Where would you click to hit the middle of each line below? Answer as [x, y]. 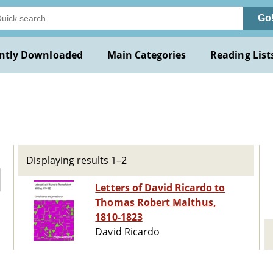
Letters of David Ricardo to [160, 188]
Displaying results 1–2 [77, 160]
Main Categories [147, 55]
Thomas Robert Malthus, [156, 203]
